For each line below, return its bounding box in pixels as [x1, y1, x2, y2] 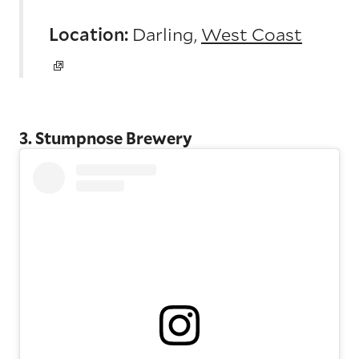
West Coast [201, 22, 302, 46]
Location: [49, 22, 132, 46]
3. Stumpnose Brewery [19, 127, 192, 149]
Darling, [132, 22, 201, 46]
